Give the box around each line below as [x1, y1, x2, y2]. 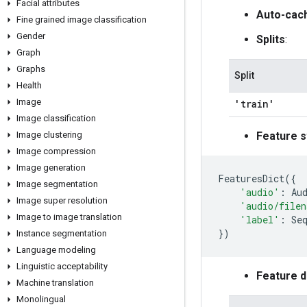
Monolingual [16, 294, 66, 304]
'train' [234, 97, 275, 110]
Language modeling [16, 245, 96, 255]
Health [16, 80, 42, 90]
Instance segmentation [16, 228, 107, 238]
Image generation [16, 162, 86, 173]
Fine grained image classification [16, 14, 147, 25]
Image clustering [16, 130, 82, 140]
